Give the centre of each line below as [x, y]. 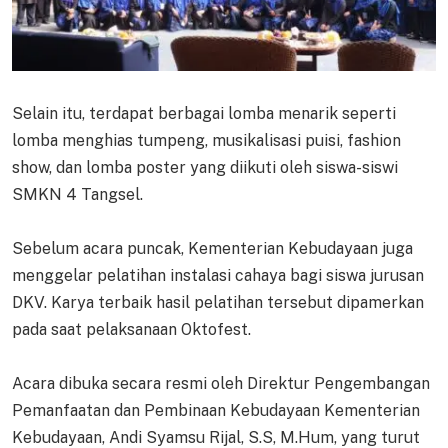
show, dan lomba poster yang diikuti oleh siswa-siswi [205, 168]
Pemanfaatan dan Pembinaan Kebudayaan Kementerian [216, 411]
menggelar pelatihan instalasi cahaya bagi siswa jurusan [218, 276]
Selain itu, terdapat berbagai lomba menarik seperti [204, 114]
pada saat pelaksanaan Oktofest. [131, 330]
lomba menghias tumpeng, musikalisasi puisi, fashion [206, 141]
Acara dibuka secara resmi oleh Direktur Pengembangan [221, 384]
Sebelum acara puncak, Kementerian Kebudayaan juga [212, 249]
